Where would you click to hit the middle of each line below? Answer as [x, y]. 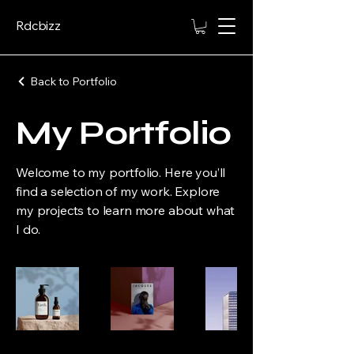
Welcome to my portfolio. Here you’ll [121, 173]
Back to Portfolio [73, 82]
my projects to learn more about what [126, 211]
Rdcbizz [38, 25]
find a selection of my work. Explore [118, 192]
